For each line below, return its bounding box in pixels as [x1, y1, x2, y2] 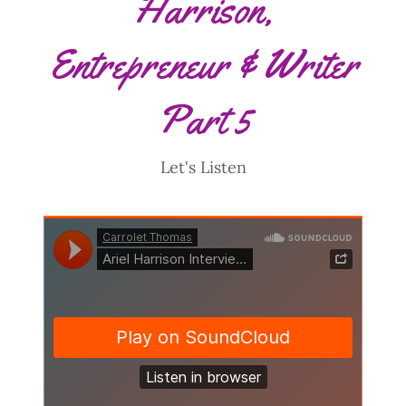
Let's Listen [159, 156, 246, 178]
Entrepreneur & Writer [48, 38, 358, 90]
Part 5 [156, 93, 250, 145]
